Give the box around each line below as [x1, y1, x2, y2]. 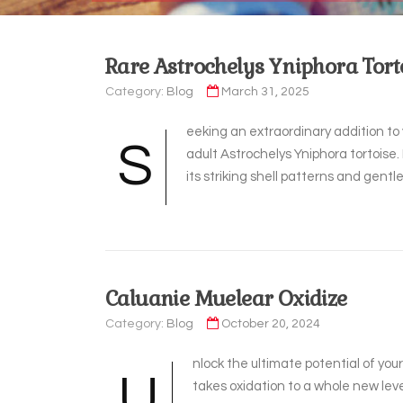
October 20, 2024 [221, 318, 320, 330]
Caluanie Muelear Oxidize [105, 285, 347, 312]
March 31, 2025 [221, 85, 309, 98]
